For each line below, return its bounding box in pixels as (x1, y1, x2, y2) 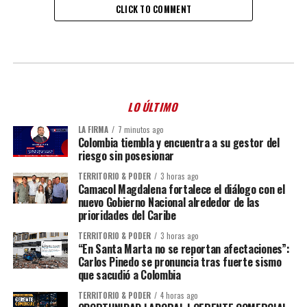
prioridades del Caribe (77, 207, 176, 224)
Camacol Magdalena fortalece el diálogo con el (77, 181, 285, 198)
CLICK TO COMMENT (115, 3, 192, 16)
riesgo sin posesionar (77, 147, 174, 164)
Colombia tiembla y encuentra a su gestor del (77, 134, 280, 151)
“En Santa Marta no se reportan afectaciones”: (77, 241, 290, 258)
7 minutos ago (117, 124, 164, 136)
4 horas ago (160, 290, 198, 302)
